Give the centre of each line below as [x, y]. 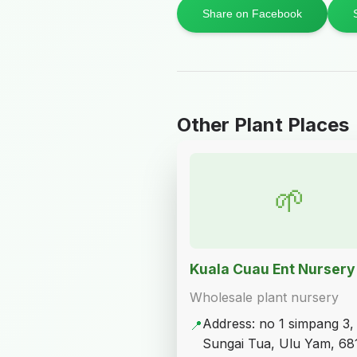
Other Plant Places [263, 125]
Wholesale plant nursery [264, 297]
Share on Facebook [252, 14]
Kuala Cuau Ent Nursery [273, 269]
